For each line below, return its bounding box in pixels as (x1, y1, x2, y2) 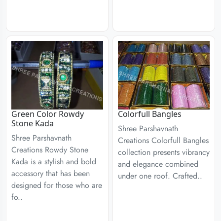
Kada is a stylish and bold (11, 156, 96, 167)
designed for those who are (11, 180, 102, 191)
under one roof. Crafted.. (118, 170, 202, 182)
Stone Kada (11, 118, 54, 129)
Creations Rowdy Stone (11, 144, 88, 155)
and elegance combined (118, 158, 198, 170)
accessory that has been (11, 168, 90, 179)
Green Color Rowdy (11, 109, 84, 119)
